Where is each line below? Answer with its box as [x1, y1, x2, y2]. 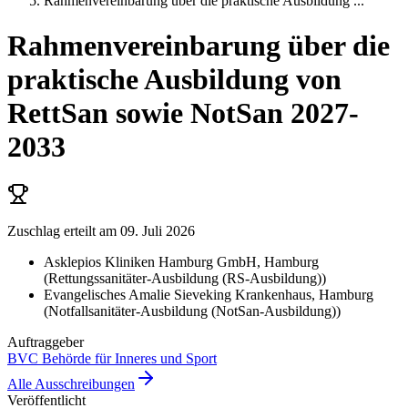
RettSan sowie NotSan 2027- [7, 96, 359, 129]
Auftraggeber [7, 333, 84, 350]
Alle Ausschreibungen [7, 375, 135, 392]
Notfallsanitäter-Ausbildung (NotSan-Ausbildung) [48, 302, 336, 319]
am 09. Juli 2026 [96, 222, 195, 239]
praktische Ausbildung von [7, 62, 342, 96]
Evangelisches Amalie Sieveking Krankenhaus [44, 286, 311, 302]
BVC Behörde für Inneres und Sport [7, 350, 217, 366]
